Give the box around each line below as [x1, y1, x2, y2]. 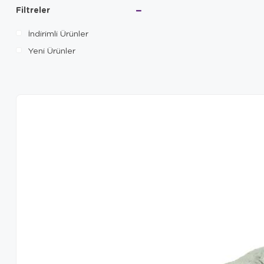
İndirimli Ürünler [28, 27, 88, 38]
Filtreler [16, 4, 50, 15]
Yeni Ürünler [28, 44, 75, 55]
